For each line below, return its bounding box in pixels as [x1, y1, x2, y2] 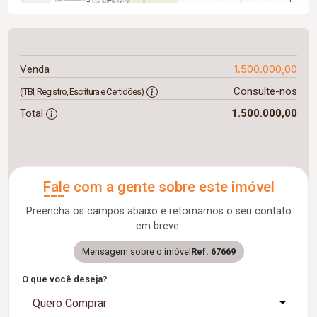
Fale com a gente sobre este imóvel [42, 178, 275, 195]
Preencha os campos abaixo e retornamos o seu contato [25, 204, 292, 217]
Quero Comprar [33, 296, 107, 310]
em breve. [136, 219, 181, 232]
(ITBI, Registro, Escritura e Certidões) [20, 86, 144, 97]
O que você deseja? [22, 273, 108, 284]
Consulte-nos [233, 84, 297, 98]
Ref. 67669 [190, 246, 236, 257]
